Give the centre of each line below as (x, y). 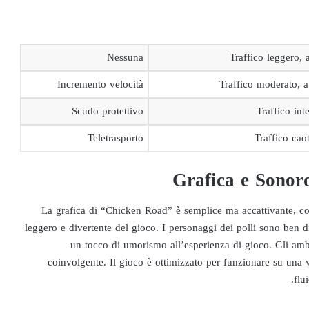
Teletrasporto (116, 138)
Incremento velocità (100, 84)
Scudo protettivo (108, 111)
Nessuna (125, 57)
